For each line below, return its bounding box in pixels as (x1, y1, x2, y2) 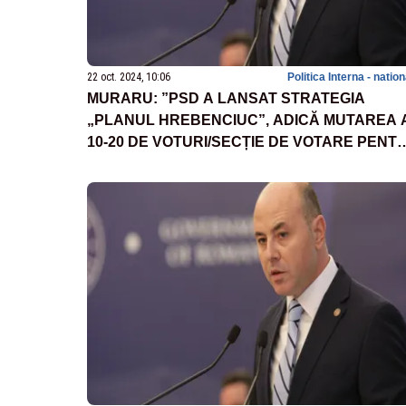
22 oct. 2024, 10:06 (87, 71, 170, 84)
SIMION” (87, 156, 145, 172)
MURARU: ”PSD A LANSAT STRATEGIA (87, 91, 365, 107)
